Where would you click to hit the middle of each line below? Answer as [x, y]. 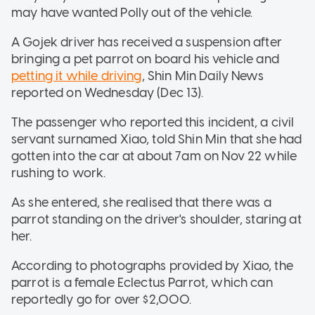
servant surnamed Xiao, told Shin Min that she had [157, 139]
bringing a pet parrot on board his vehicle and [145, 59]
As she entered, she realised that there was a [141, 202]
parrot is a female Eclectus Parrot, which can [142, 282]
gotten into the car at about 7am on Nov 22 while [154, 156]
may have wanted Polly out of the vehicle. [132, 12]
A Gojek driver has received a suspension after [147, 42]
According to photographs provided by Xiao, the [152, 265]
